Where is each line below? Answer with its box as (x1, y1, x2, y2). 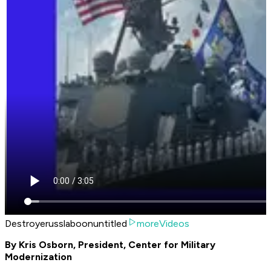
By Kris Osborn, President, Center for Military (5, 239, 215, 251)
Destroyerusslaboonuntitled (5, 218, 127, 230)
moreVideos (137, 218, 189, 230)
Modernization (5, 251, 72, 263)
